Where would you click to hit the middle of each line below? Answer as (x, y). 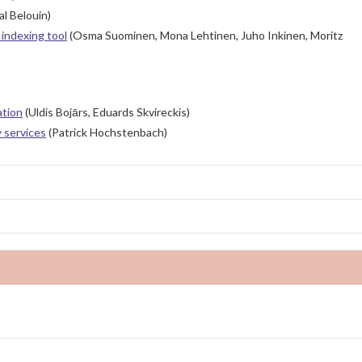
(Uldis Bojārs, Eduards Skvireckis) (106, 112)
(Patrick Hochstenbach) (107, 133)
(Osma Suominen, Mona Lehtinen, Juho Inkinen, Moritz (205, 36)
